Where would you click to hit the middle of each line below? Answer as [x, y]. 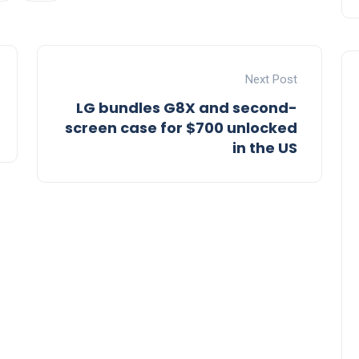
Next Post [271, 79]
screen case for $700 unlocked [181, 127]
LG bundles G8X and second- [187, 107]
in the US [265, 147]
